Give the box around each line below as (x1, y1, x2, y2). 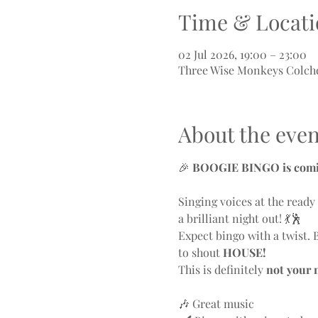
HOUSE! (222, 245, 266, 260)
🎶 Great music (177, 296, 254, 311)
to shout (177, 245, 223, 260)
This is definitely (177, 262, 266, 277)
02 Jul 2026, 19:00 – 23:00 (177, 47, 307, 62)
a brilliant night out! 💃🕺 (177, 211, 302, 226)
